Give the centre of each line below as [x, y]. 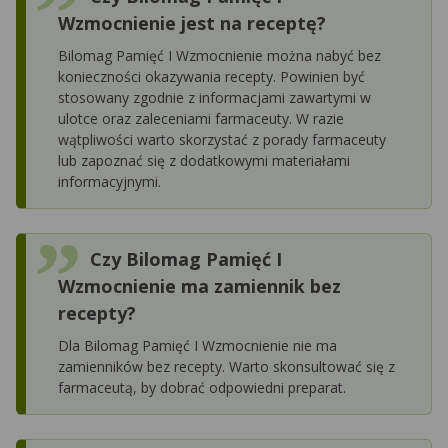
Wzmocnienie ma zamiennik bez [199, 285]
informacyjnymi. [109, 181]
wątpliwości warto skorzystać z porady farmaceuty [222, 139]
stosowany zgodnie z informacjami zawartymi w [214, 97]
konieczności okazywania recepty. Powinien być [211, 76]
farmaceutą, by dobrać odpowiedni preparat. [202, 387]
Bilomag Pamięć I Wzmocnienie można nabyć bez [219, 55]
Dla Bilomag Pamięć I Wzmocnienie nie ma [197, 345]
